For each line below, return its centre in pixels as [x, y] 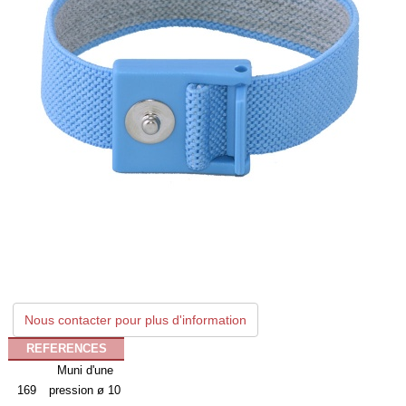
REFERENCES [66, 348]
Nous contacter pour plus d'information [136, 320]
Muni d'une [85, 370]
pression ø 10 [85, 390]
